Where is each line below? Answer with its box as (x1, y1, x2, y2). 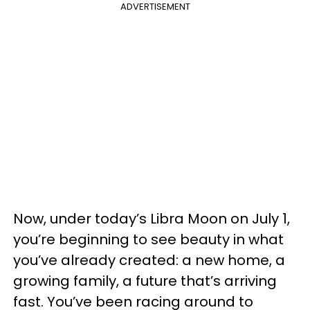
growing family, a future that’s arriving (13, 271, 277, 291)
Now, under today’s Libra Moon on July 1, (13, 209, 290, 229)
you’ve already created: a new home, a (13, 250, 285, 271)
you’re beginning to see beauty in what (13, 230, 284, 250)
